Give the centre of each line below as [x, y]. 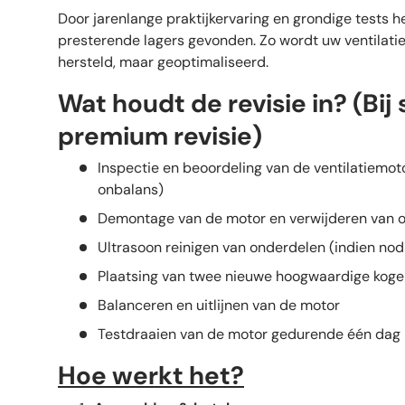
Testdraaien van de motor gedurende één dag [249, 334]
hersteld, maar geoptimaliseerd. [163, 61]
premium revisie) [160, 136]
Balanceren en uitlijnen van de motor [219, 306]
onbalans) [131, 190]
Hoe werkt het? [151, 376]
